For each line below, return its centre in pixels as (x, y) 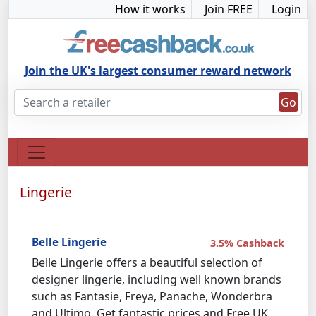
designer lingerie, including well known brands (157, 279)
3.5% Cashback (247, 243)
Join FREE (229, 9)
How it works (150, 9)
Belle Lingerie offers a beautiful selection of (147, 262)
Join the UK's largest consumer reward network (158, 71)
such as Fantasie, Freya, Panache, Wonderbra (152, 296)
